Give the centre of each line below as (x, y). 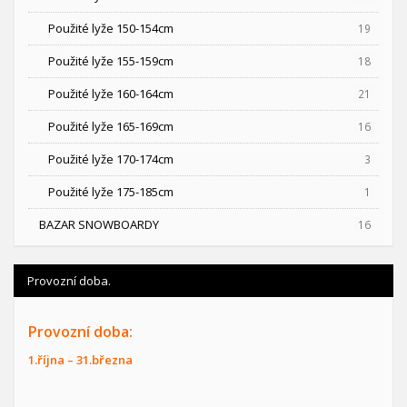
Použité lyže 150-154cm (111, 29)
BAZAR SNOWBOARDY (99, 225)
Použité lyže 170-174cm (111, 159)
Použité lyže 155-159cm (111, 61)
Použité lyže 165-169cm (111, 127)
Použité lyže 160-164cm (111, 94)
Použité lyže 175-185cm (111, 192)
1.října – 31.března (80, 360)
